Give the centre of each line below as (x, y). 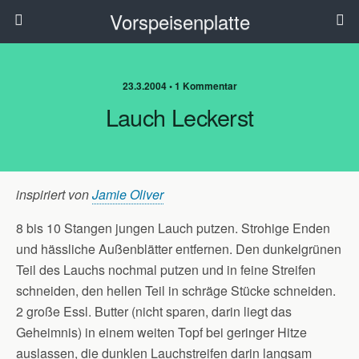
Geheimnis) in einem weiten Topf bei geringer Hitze (161, 332)
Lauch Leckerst (179, 117)
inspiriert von (54, 194)
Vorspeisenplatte (179, 21)
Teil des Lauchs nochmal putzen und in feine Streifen (166, 270)
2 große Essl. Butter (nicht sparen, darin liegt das (154, 311)
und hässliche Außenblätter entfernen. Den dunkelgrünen (179, 249)
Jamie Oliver (128, 194)
